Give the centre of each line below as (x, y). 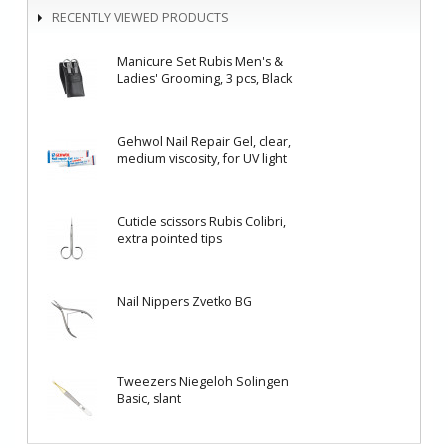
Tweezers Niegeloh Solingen (203, 382)
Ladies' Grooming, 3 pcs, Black (204, 79)
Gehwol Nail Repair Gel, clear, (204, 142)
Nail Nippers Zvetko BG (184, 302)
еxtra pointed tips (169, 239)
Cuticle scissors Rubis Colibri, (201, 222)
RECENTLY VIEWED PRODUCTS (140, 18)
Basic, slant (149, 399)
